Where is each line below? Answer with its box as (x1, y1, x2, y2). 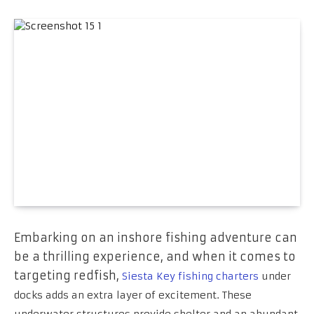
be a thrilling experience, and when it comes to (14, 249, 296, 264)
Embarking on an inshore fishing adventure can (14, 230, 297, 245)
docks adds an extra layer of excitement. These (14, 288, 252, 301)
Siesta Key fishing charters (122, 269, 261, 282)
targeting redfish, (14, 268, 122, 282)
